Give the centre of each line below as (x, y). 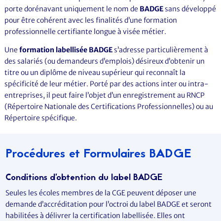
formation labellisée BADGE (65, 50)
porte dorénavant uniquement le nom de (71, 9)
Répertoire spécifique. (40, 118)
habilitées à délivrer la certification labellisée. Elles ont (95, 216)
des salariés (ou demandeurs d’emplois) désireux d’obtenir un (104, 61)
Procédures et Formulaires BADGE (99, 154)
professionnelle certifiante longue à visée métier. (85, 32)
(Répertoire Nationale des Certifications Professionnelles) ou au (109, 107)
